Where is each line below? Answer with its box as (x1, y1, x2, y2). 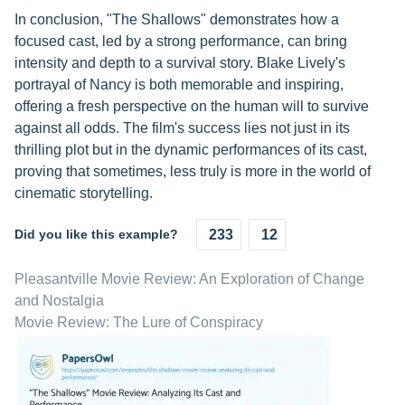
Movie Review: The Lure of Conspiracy (14, 315, 263, 330)
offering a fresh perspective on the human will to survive (14, 99, 369, 114)
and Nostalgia (14, 293, 104, 308)
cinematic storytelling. (14, 185, 153, 201)
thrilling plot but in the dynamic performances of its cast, (14, 142, 367, 157)
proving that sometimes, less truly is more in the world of (14, 164, 371, 179)
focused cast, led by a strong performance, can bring (14, 33, 347, 49)
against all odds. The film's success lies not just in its (14, 120, 350, 136)
